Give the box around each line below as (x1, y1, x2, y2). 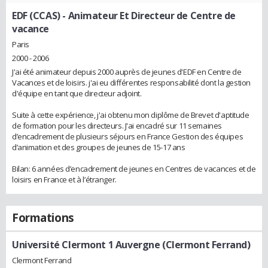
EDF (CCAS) (12, 9, 60, 23)
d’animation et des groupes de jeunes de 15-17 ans (12, 141, 185, 153)
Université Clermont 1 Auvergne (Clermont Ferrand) (12, 237, 251, 251)
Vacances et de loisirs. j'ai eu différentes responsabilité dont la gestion (12, 77, 251, 88)
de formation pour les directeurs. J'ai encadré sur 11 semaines (12, 120, 222, 131)
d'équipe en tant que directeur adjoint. (12, 87, 142, 99)
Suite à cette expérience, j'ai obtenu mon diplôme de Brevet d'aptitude (12, 109, 249, 120)
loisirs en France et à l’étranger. (12, 173, 117, 185)
